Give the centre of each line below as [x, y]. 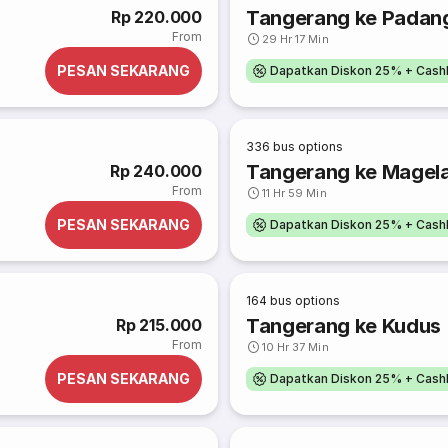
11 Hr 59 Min [294, 193]
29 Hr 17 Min [295, 39]
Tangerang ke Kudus [344, 326]
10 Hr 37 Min [295, 347]
